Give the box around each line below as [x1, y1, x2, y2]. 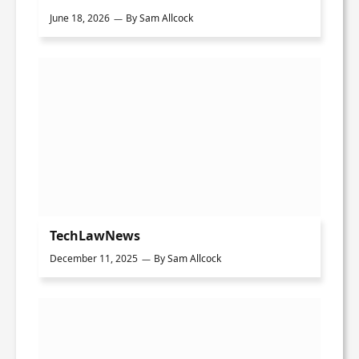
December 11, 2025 [50, 251, 138, 265]
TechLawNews [50, 226, 140, 244]
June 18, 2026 [50, 10, 110, 25]
